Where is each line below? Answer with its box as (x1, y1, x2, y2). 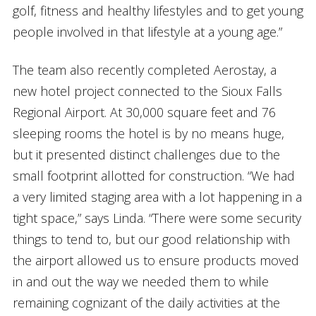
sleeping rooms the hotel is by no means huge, (12, 124, 284, 142)
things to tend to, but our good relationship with (12, 230, 290, 248)
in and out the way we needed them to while (12, 272, 269, 290)
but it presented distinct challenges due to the (12, 145, 280, 163)
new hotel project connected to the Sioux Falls (12, 82, 282, 99)
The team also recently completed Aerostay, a (12, 61, 276, 78)
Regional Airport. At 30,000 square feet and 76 (12, 103, 276, 121)
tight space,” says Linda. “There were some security (12, 209, 301, 226)
